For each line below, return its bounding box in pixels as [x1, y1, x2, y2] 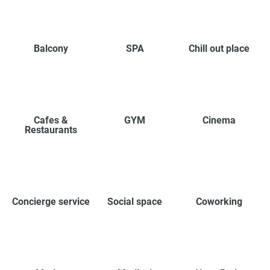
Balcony [34, 42, 69, 54]
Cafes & [34, 114, 69, 126]
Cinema [202, 114, 236, 126]
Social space [107, 195, 163, 207]
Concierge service [12, 195, 90, 207]
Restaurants [25, 124, 78, 136]
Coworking [195, 195, 242, 207]
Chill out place [188, 42, 250, 54]
